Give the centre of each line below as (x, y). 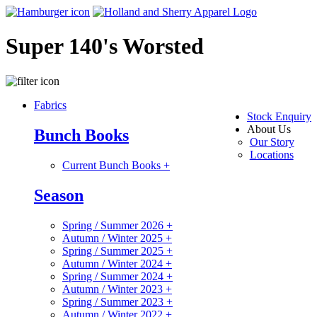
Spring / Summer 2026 (114, 225)
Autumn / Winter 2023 (114, 289)
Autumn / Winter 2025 (114, 238)
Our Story (272, 142)
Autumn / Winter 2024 (114, 263)
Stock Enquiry (279, 116)
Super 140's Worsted (105, 46)
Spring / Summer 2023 (114, 301)
